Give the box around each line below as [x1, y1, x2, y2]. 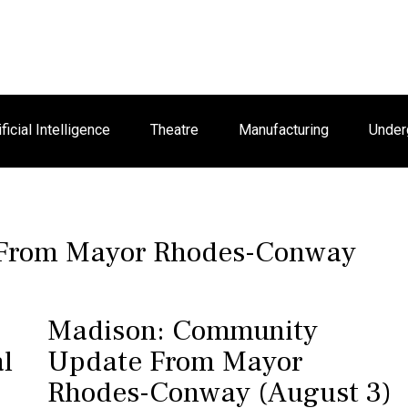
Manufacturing [239, 121, 329, 138]
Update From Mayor [46, 342, 302, 381]
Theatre [150, 121, 199, 138]
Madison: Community [46, 311, 318, 350]
